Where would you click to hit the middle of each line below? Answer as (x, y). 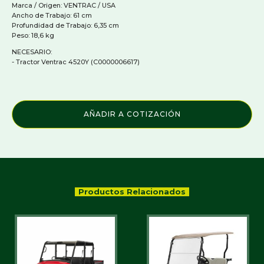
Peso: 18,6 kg (33, 35)
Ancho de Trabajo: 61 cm (52, 15)
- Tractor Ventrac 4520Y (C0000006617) (76, 62)
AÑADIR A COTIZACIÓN (132, 114)
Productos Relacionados (132, 191)
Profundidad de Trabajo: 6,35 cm (65, 25)
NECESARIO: (32, 52)
